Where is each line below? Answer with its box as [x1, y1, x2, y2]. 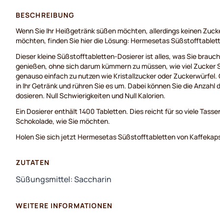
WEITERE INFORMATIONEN [16, 201, 113, 210]
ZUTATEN [16, 158, 50, 167]
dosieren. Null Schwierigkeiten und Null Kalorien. [16, 91, 165, 100]
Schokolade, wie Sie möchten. [16, 116, 110, 126]
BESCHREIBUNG [16, 10, 75, 20]
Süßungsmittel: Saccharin [16, 174, 111, 185]
